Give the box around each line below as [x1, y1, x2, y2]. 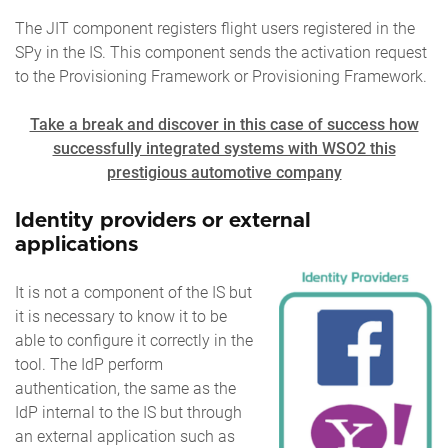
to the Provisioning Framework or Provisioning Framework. [15, 66, 427, 86]
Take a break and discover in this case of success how [29, 114, 419, 134]
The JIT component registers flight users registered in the [15, 18, 415, 38]
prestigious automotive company [106, 162, 342, 182]
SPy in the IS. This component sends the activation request [15, 42, 427, 62]
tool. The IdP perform [15, 354, 163, 374]
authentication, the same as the [15, 378, 236, 398]
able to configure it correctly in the [15, 330, 253, 350]
